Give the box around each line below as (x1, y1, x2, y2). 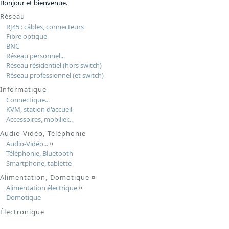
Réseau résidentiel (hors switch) (6, 61, 102, 71)
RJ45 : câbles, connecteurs (6, 22, 84, 32)
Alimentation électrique (6, 183, 77, 193)
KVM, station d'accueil (6, 105, 72, 114)
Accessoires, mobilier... (6, 114, 73, 124)
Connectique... (6, 95, 50, 105)
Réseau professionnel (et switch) (6, 71, 104, 80)
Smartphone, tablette (6, 158, 72, 168)
